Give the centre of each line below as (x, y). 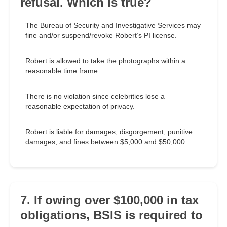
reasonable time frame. (63, 71)
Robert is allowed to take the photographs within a (105, 61)
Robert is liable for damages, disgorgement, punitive (109, 132)
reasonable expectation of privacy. (80, 107)
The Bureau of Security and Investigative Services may (113, 26)
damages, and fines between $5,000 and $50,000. (106, 142)
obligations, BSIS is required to (111, 215)
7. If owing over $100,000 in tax (109, 200)
